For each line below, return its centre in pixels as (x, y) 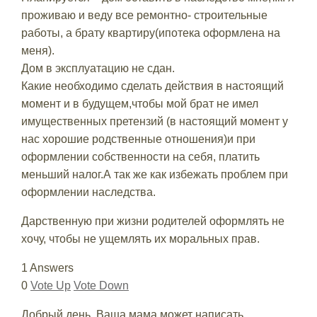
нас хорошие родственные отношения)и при (138, 139)
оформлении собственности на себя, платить (140, 157)
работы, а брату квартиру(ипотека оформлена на (150, 33)
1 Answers (47, 268)
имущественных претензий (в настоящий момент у (154, 121)
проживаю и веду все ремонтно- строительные (144, 15)
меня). (38, 51)
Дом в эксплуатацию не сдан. (98, 68)
